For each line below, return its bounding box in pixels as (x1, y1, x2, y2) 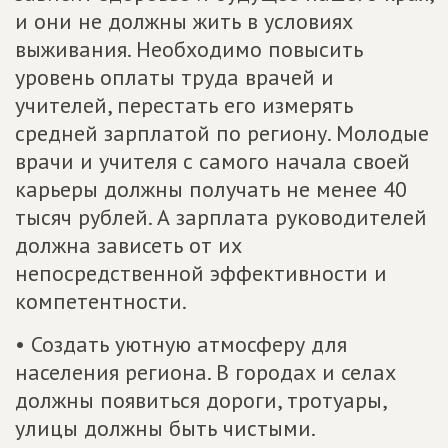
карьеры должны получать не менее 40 (15, 175, 407, 204)
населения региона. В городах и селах (15, 358, 396, 387)
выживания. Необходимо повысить (15, 35, 363, 64)
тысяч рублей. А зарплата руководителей (15, 203, 427, 232)
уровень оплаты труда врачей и (15, 63, 334, 92)
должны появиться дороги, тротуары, (15, 386, 386, 415)
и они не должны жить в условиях (15, 7, 353, 36)
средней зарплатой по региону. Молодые (15, 119, 429, 148)
